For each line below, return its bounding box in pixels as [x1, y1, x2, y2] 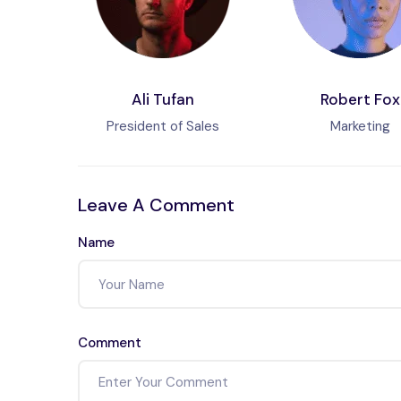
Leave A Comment [78, 193, 235, 218]
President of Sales [107, 117, 219, 136]
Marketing [329, 117, 390, 136]
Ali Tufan [132, 90, 194, 110]
